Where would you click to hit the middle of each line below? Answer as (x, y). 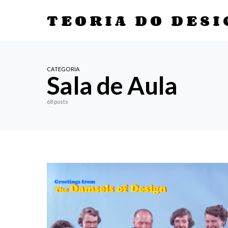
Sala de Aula (112, 85)
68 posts (58, 102)
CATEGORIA (63, 69)
